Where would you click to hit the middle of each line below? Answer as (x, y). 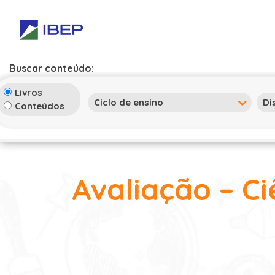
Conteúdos (40, 106)
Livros (29, 92)
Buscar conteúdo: (52, 68)
